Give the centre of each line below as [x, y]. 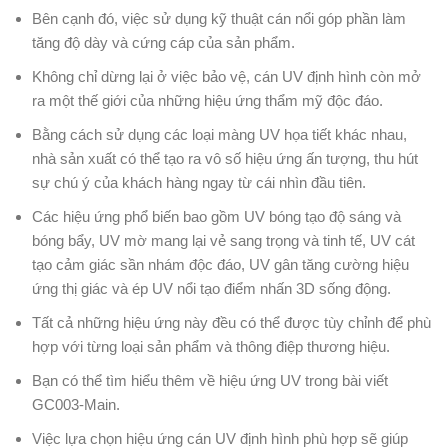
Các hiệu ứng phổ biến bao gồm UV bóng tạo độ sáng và [216, 217]
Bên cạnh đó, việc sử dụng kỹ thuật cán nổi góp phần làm [219, 19]
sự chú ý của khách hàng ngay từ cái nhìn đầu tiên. [199, 183]
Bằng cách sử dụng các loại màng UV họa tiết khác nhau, [219, 135]
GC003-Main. [76, 405]
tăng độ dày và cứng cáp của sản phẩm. [163, 43]
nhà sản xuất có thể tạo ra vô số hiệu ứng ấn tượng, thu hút [225, 159]
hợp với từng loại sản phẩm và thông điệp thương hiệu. [211, 347]
